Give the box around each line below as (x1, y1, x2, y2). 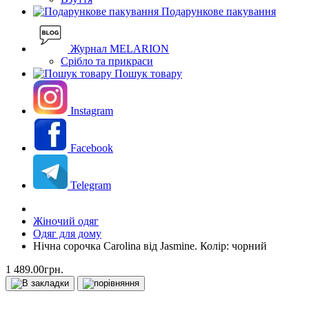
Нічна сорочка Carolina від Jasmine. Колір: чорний (33, 240, 267, 252)
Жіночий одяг (33, 215, 99, 227)
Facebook (70, 142, 113, 154)
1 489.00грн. (6, 263, 63, 275)
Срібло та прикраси (61, 55, 153, 67)
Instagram (70, 105, 113, 117)
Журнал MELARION (70, 43, 169, 54)
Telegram (70, 179, 111, 191)
